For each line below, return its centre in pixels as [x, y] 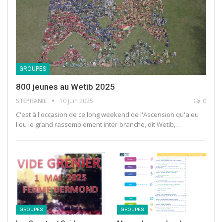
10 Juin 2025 [76, 101]
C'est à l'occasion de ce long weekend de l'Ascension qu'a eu [107, 114]
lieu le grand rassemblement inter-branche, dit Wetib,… [98, 124]
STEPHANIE [32, 101]
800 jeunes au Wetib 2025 [65, 86]
